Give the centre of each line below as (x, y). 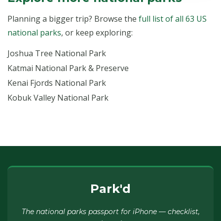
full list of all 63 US (173, 19)
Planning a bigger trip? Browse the (73, 19)
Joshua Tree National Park (57, 53)
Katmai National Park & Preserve (68, 68)
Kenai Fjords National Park (57, 83)
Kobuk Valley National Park (58, 98)
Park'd (110, 189)
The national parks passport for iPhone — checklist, (110, 212)
